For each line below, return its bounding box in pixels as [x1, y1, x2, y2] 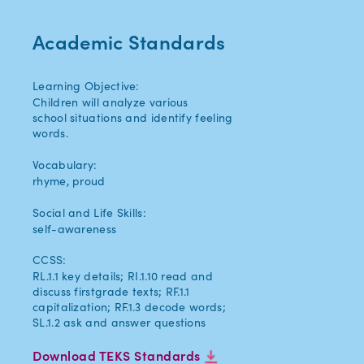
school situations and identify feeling [32, 110, 233, 126]
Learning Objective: [32, 78, 140, 94]
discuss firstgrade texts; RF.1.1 [32, 284, 190, 300]
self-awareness [32, 221, 117, 237]
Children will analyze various [32, 94, 188, 110]
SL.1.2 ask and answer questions [32, 314, 206, 331]
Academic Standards [32, 28, 226, 55]
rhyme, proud [32, 173, 106, 189]
